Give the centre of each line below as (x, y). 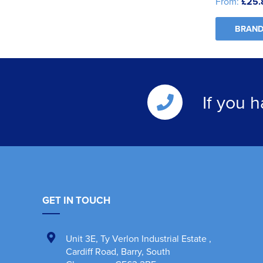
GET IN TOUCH (76, 200)
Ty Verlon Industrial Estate (155, 239)
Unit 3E (81, 239)
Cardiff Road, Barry (104, 252)
